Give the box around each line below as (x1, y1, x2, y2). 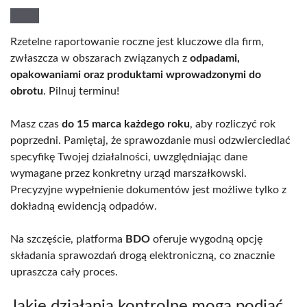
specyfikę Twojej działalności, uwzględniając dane (10, 151, 247, 162)
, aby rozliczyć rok (190, 118, 275, 130)
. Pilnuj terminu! (43, 85, 119, 97)
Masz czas (10, 118, 62, 130)
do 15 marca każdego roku (62, 118, 190, 130)
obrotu (10, 85, 43, 97)
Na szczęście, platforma (10, 233, 125, 245)
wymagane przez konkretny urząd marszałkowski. (10, 167, 247, 179)
